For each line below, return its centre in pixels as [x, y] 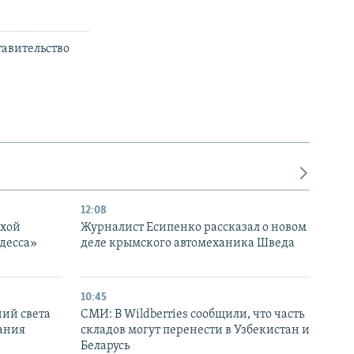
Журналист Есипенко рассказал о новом [194, 228]
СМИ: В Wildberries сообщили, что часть [192, 315]
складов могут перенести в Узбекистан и [195, 331]
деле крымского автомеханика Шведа [188, 244]
